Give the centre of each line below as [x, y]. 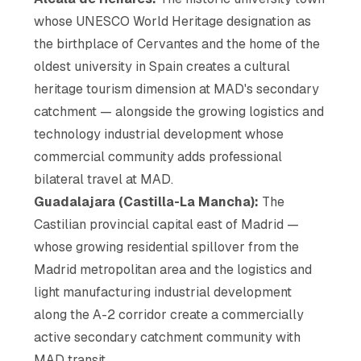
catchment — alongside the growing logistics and [179, 111]
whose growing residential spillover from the [167, 247]
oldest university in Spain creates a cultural [162, 66]
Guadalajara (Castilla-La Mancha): [147, 201]
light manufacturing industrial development [163, 292]
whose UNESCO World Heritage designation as [173, 21]
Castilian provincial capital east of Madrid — [167, 224]
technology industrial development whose [159, 134]
